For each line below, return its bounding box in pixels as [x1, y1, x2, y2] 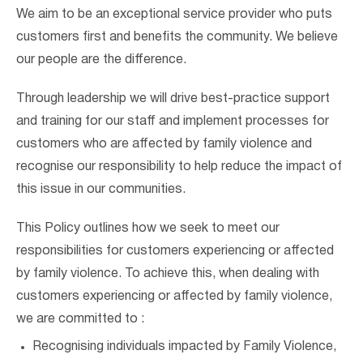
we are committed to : [16, 314, 144, 325]
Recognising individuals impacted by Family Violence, [32, 341, 336, 352]
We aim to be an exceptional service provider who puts [16, 9, 332, 20]
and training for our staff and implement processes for [16, 116, 329, 127]
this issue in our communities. [16, 184, 186, 195]
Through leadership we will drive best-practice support [16, 93, 330, 105]
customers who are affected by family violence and [16, 139, 312, 150]
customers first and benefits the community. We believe [16, 32, 338, 43]
